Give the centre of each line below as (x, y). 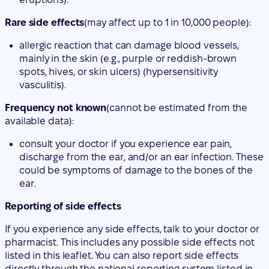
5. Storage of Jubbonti (66, 253)
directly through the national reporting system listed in (129, 201)
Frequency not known (56, 40)
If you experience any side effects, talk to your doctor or (132, 162)
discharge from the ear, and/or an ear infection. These (141, 89)
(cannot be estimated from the (177, 40)
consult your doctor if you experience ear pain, (126, 76)
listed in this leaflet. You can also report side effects (122, 188)
